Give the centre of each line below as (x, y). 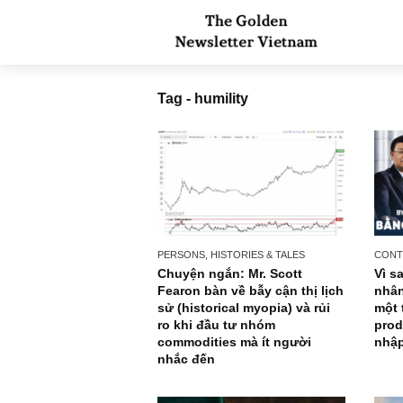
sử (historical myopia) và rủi (271, 341)
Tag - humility (225, 109)
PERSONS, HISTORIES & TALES (257, 282)
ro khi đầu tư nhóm (241, 360)
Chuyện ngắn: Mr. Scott (255, 304)
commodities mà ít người (260, 379)
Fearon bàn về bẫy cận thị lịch (278, 322)
